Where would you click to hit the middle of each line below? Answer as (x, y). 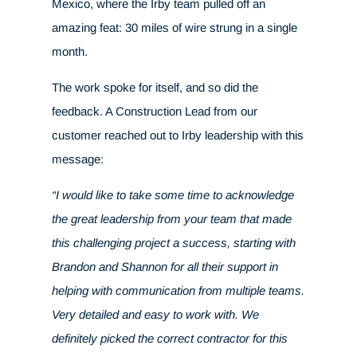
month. (69, 52)
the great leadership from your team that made (171, 219)
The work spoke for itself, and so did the (155, 88)
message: (77, 159)
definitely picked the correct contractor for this (169, 339)
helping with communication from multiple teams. (178, 291)
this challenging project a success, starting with (173, 243)
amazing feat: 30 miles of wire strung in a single (174, 28)
